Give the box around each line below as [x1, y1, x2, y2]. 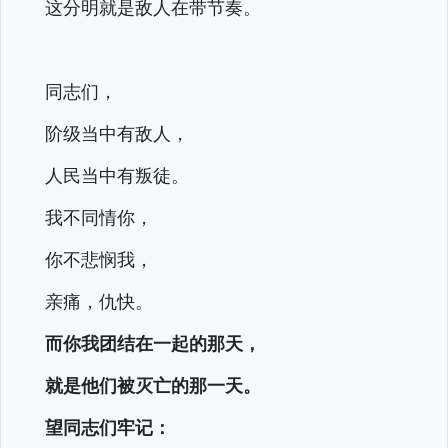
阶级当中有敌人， [45, 121, 189, 145]
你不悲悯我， [45, 247, 153, 271]
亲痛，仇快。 [45, 289, 153, 313]
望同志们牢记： [45, 415, 171, 439]
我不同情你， [45, 205, 153, 229]
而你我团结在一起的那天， [45, 331, 261, 355]
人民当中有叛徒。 [45, 163, 189, 187]
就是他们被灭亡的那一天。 [45, 373, 261, 397]
